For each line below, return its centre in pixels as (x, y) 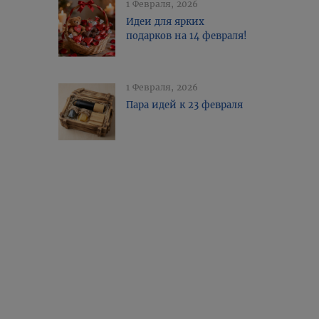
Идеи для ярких (166, 22)
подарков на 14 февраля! (187, 36)
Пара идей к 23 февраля (185, 105)
